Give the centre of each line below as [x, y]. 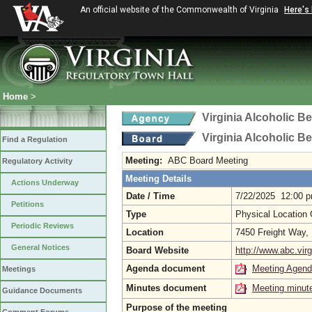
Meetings [19, 269]
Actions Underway [45, 182]
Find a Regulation [35, 139]
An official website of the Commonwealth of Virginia [180, 10]
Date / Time [150, 196]
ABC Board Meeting [208, 161]
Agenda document [165, 268]
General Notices [40, 247]
